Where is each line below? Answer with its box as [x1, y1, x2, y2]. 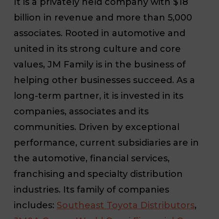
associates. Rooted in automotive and [14, 27, 185, 39]
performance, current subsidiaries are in [14, 137, 199, 148]
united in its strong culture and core [14, 43, 181, 54]
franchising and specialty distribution [14, 168, 183, 179]
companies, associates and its [14, 106, 149, 117]
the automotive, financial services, [14, 153, 170, 164]
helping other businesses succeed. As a [14, 74, 195, 86]
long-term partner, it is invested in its [14, 90, 183, 101]
